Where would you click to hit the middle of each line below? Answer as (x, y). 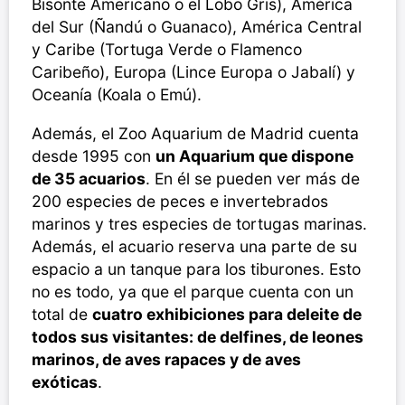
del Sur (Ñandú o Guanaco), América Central (197, 27)
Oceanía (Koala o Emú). (117, 95)
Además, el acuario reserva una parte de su (194, 247)
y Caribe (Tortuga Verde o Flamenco (167, 50)
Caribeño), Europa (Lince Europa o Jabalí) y (193, 72)
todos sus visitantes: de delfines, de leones (198, 337)
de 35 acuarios (89, 179)
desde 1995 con (94, 156)
